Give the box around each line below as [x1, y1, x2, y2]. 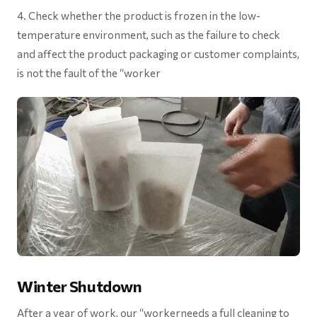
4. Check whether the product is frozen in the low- [17, 9, 260, 23]
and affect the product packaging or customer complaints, [17, 47, 299, 61]
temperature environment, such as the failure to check [17, 28, 280, 42]
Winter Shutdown [17, 277, 142, 296]
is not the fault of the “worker [17, 67, 161, 80]
